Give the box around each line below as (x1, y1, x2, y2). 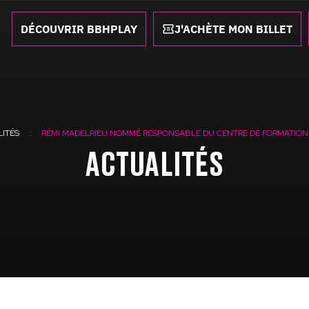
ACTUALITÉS (86, 150, 223, 182)
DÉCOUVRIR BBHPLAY (21, 22, 137, 36)
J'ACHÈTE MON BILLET (175, 22, 292, 36)
